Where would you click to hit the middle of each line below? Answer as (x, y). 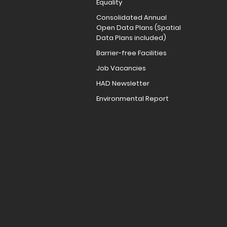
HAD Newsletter (123, 84)
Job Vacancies (121, 68)
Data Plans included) (131, 38)
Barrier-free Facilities (131, 53)
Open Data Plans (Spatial (139, 28)
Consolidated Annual (131, 18)
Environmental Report (133, 99)
